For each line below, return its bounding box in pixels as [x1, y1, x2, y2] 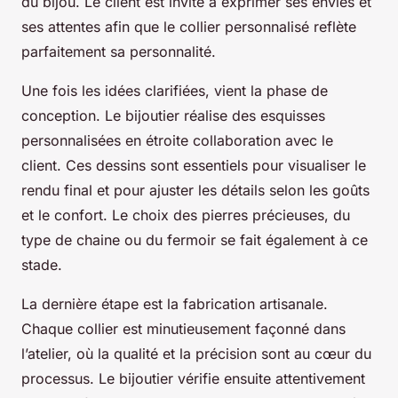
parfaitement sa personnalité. [21, 43, 216, 61]
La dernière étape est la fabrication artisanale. [21, 295, 328, 314]
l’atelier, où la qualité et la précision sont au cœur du [21, 345, 371, 363]
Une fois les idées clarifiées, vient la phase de [21, 82, 328, 100]
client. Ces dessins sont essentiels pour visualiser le [21, 156, 366, 175]
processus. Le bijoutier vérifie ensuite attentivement [21, 370, 365, 388]
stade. [21, 256, 62, 275]
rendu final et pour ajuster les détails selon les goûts [21, 181, 370, 200]
